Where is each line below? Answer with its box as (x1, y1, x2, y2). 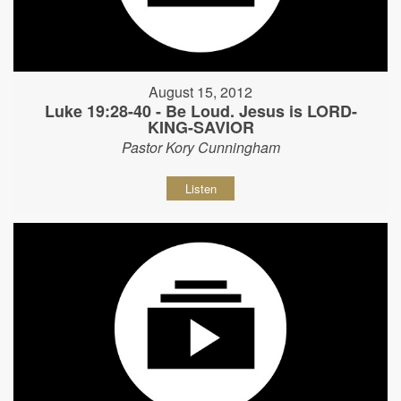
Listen (184, 180, 217, 198)
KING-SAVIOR (147, 115, 254, 140)
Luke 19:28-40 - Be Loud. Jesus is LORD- (44, 99, 357, 124)
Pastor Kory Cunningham (121, 137, 280, 158)
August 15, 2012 (149, 81, 252, 103)
